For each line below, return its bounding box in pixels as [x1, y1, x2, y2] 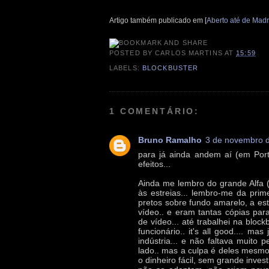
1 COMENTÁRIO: [109, 106, 200, 116]
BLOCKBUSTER [142, 64, 199, 72]
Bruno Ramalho [138, 134, 202, 145]
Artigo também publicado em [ [109, 16, 207, 25]
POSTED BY [109, 49, 156, 56]
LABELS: [109, 64, 142, 72]
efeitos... [138, 159, 171, 169]
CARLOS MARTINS [155, 49, 223, 56]
